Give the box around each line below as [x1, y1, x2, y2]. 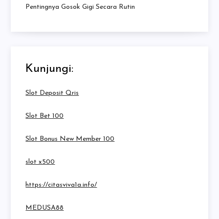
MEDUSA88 [25, 204, 64, 212]
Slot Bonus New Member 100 [25, 135, 115, 143]
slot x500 [25, 158, 55, 166]
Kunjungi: [25, 63, 74, 75]
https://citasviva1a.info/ [25, 181, 97, 189]
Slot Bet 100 [25, 112, 64, 120]
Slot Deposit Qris [25, 89, 79, 97]
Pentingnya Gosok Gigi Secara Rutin [25, 3, 135, 11]
